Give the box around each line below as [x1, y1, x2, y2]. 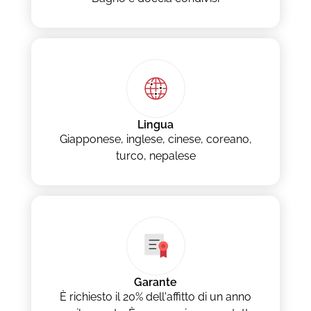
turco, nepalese [115, 149, 196, 163]
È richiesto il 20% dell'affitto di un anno [60, 290, 251, 304]
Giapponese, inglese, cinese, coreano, [59, 133, 252, 146]
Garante [134, 276, 177, 289]
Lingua [137, 118, 174, 132]
